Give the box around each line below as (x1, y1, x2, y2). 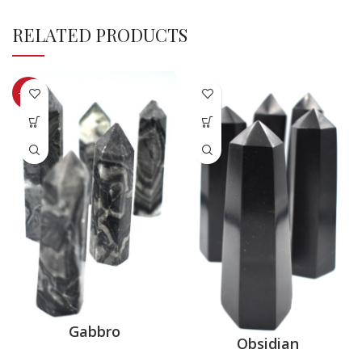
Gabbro (69, 322, 120, 342)
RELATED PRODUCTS (12, 23, 187, 48)
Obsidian (236, 333, 299, 353)
